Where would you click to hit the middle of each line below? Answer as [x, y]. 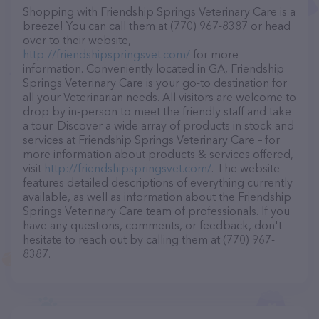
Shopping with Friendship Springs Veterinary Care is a [159, 11]
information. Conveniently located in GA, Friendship [153, 68]
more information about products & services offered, [158, 154]
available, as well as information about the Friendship [157, 197]
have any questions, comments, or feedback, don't [152, 225]
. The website [246, 168]
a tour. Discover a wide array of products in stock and [158, 125]
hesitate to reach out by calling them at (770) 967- [149, 239]
